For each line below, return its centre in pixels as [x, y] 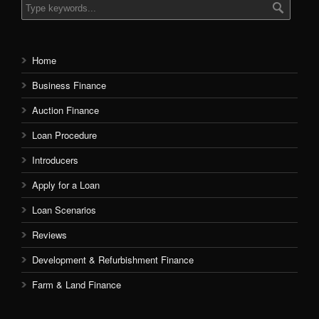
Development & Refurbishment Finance [113, 260]
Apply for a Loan [66, 185]
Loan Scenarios [64, 210]
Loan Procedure [64, 135]
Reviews [49, 235]
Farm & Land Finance [77, 284]
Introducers [55, 160]
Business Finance [69, 85]
